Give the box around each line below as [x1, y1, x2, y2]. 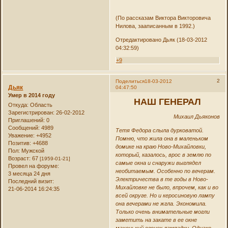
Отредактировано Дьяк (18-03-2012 [115, 36, 207, 43]
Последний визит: [8, 178, 54, 184]
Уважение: [8, 132, 35, 138]
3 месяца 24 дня [8, 170, 51, 177]
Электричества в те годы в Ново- [115, 176, 208, 183]
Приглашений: [8, 117, 45, 123]
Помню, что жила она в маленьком [115, 135, 208, 142]
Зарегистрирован [8, 109, 53, 116]
